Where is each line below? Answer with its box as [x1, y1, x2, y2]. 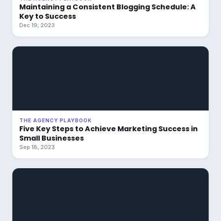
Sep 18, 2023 [19, 144, 55, 150]
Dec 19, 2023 [19, 22, 55, 29]
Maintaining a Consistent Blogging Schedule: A [19, 2, 196, 12]
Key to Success [19, 11, 76, 21]
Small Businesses [19, 133, 84, 143]
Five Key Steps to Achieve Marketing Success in [19, 124, 198, 134]
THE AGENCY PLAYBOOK [19, 117, 92, 123]
